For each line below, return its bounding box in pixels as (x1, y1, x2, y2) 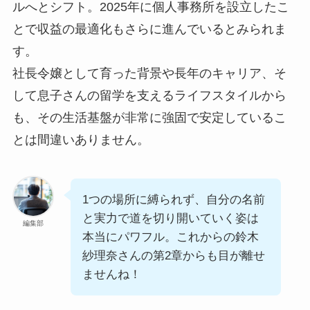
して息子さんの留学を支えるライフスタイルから (12, 88, 286, 102)
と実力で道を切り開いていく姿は (82, 211, 259, 225)
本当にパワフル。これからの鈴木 (82, 230, 259, 244)
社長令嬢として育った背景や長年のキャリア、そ (12, 66, 286, 80)
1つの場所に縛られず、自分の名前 (82, 192, 265, 206)
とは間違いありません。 (12, 132, 149, 147)
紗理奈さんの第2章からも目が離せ (82, 248, 265, 262)
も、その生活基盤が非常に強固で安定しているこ (12, 110, 286, 125)
